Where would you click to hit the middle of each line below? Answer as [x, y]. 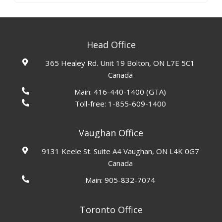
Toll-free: [91, 103]
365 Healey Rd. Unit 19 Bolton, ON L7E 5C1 [120, 63]
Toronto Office [111, 209]
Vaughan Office [111, 133]
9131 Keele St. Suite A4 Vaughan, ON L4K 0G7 [120, 151]
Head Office [111, 44]
